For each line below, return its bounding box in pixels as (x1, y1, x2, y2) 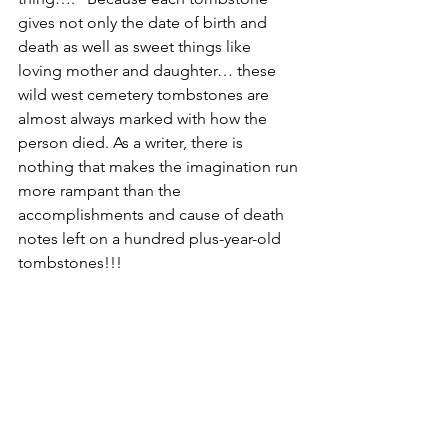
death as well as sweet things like (18, 37, 255, 57)
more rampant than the (18, 181, 185, 201)
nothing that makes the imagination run (18, 157, 302, 177)
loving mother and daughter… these (18, 61, 280, 81)
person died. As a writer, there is (18, 133, 247, 153)
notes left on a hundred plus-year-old (18, 229, 285, 249)
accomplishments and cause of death (18, 205, 288, 225)
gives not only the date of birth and (18, 13, 271, 33)
